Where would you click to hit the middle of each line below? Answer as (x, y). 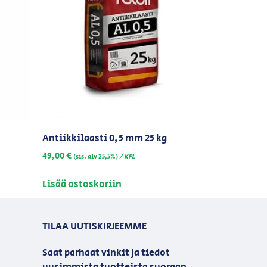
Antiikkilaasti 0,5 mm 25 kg (105, 139)
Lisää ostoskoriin (82, 184)
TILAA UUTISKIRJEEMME (94, 226)
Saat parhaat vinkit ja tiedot (106, 253)
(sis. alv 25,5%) (96, 157)
